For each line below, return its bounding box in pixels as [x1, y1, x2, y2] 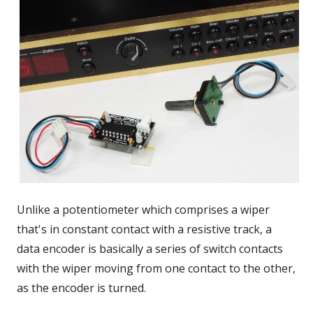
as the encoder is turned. [17, 279, 146, 296]
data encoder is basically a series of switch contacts [17, 240, 283, 256]
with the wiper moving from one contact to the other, [17, 260, 296, 276]
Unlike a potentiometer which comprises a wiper [17, 201, 270, 217]
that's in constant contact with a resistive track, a [17, 221, 272, 237]
